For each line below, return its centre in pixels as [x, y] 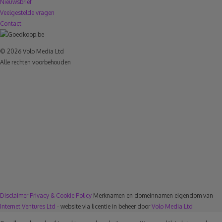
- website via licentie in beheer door [104, 207]
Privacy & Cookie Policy [61, 196]
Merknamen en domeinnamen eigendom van [153, 196]
